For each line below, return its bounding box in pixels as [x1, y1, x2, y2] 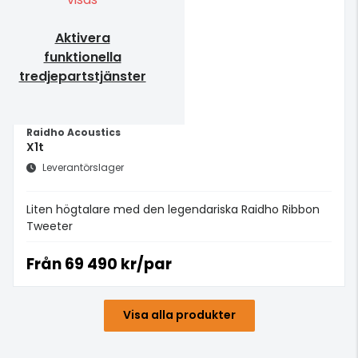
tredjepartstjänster [18, 66, 146, 86]
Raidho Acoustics [26, 125, 121, 139]
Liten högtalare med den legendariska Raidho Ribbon [26, 201, 320, 217]
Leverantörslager [42, 160, 124, 174]
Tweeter [26, 217, 73, 234]
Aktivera [54, 28, 110, 47]
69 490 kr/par [62, 253, 172, 275]
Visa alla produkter [122, 307, 236, 324]
